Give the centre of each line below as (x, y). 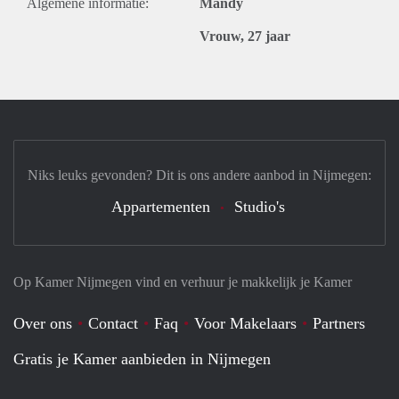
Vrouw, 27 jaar (245, 36)
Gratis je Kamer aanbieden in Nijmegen (142, 359)
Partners (339, 323)
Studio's (259, 207)
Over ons (43, 323)
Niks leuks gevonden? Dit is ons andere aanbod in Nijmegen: (199, 175)
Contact (113, 323)
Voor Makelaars (245, 323)
